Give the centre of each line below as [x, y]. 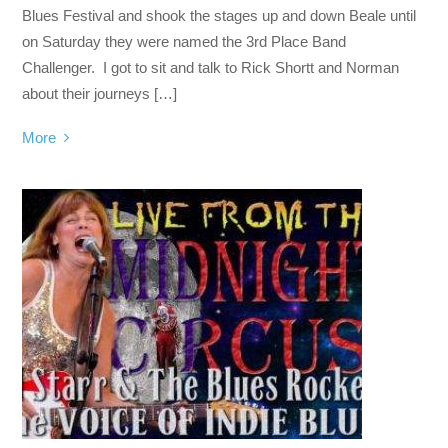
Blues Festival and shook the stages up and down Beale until [219, 15]
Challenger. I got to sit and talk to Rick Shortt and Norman [211, 67]
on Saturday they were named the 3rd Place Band [184, 41]
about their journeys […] [100, 93]
